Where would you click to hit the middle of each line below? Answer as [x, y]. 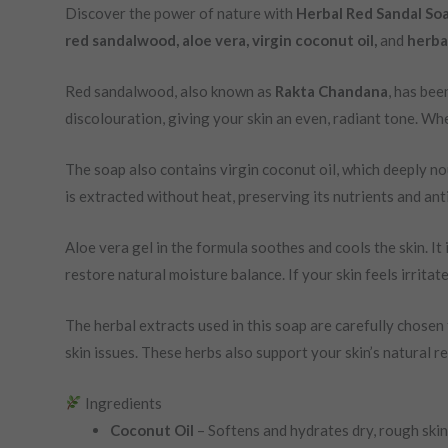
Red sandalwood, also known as [169, 90]
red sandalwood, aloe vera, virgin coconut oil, [222, 39]
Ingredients [121, 402]
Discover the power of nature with [180, 12]
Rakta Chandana [331, 90]
